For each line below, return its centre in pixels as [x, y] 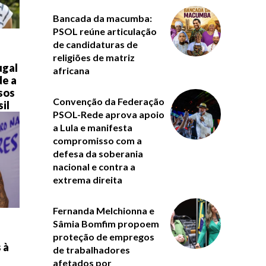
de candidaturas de [95, 44]
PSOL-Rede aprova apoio [108, 114]
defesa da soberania [98, 153]
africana [71, 70]
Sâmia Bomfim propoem [106, 223]
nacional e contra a [94, 166]
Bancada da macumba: [102, 18]
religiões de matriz [94, 57]
